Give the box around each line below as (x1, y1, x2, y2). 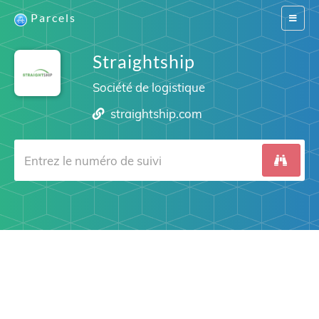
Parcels (31, 11, 76, 24)
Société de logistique (92, 80, 205, 95)
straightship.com (110, 106, 203, 121)
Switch (288, 12, 313, 23)
